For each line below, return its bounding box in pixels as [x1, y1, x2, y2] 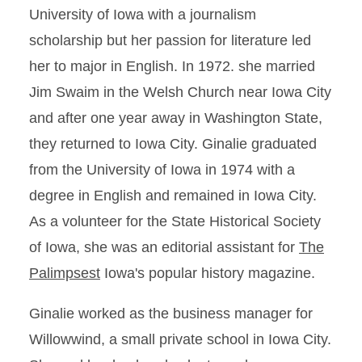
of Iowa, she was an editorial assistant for [29, 239, 299, 255]
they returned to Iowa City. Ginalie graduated [29, 136, 317, 152]
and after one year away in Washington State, [29, 110, 322, 126]
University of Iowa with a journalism [29, 6, 256, 23]
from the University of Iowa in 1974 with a [29, 162, 295, 178]
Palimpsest [29, 265, 100, 281]
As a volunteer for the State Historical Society [29, 213, 321, 229]
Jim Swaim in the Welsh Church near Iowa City [29, 84, 331, 100]
